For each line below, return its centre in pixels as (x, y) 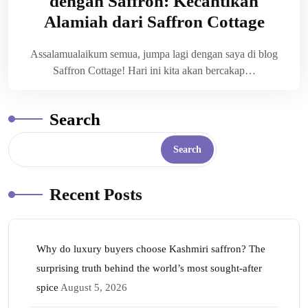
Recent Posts (96, 194)
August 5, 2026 (94, 287)
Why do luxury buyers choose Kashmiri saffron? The (151, 249)
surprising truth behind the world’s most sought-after (149, 268)
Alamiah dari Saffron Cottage (154, 21)
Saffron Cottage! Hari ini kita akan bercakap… (154, 70)
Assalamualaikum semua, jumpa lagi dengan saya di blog (154, 54)
